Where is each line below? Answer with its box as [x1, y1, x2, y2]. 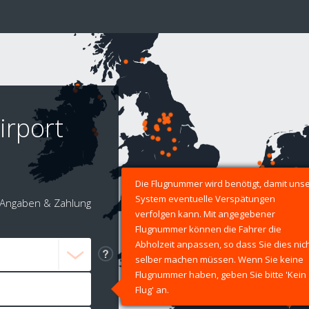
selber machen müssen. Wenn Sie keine [135, 253, 303, 266]
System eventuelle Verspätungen [135, 192, 275, 206]
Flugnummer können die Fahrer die [135, 223, 281, 236]
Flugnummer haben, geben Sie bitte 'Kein [135, 268, 306, 281]
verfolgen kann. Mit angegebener [135, 208, 275, 221]
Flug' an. [135, 283, 169, 297]
